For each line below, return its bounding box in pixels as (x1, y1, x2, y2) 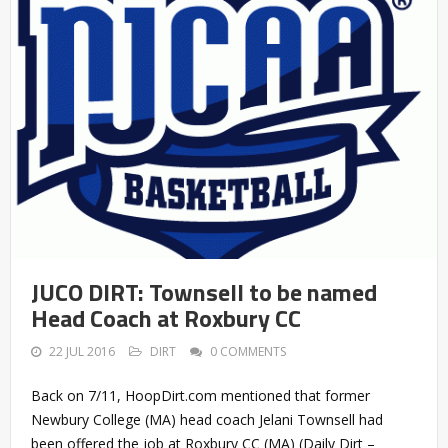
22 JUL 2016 (49, 342, 115, 360)
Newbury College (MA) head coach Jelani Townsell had (31, 409, 383, 429)
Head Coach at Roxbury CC (31, 299, 301, 336)
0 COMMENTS (210, 342, 286, 360)
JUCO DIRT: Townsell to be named (31, 273, 377, 310)
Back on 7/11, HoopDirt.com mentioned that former (31, 385, 370, 405)
